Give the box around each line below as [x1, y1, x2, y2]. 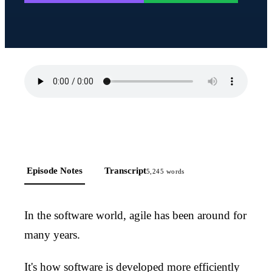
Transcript [104, 166, 146, 176]
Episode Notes [27, 166, 83, 176]
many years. [24, 228, 80, 242]
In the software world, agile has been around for [24, 209, 246, 222]
